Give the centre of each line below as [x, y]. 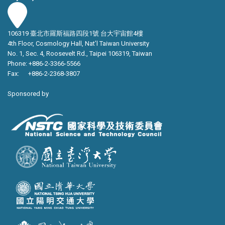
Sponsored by [28, 94]
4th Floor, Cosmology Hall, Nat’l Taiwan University [78, 44]
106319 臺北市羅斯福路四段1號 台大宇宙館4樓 [75, 34]
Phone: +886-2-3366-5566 [44, 64]
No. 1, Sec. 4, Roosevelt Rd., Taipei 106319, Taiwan [80, 54]
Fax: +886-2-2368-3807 [44, 74]
